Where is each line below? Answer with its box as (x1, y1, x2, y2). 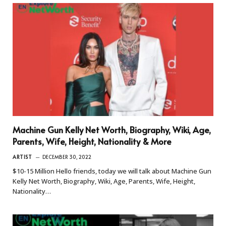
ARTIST (13, 153, 32, 161)
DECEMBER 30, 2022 (42, 153, 91, 161)
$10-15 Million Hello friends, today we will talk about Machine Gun (13, 166, 211, 176)
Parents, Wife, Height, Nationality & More (13, 135, 172, 148)
